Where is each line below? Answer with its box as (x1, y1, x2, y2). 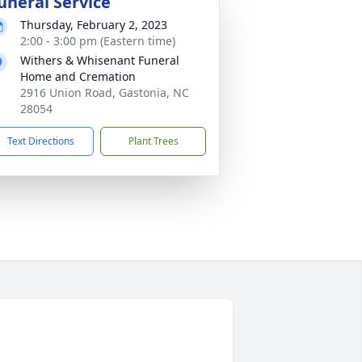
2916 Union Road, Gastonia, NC (20, 85, 189, 100)
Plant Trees (128, 134, 179, 148)
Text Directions (7, 134, 74, 148)
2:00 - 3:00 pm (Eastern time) (20, 33, 175, 48)
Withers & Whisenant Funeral (20, 53, 179, 68)
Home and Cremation (20, 69, 136, 84)
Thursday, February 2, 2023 (20, 17, 167, 32)
